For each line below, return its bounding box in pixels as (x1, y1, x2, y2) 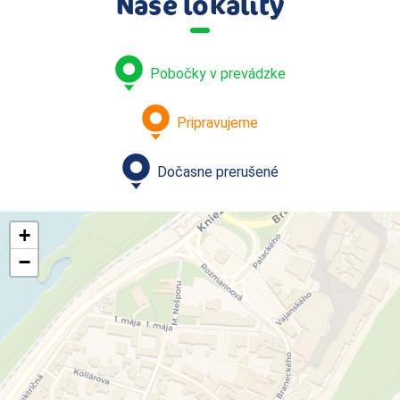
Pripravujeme (177, 113, 258, 131)
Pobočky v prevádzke (149, 64, 286, 82)
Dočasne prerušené (156, 162, 279, 180)
